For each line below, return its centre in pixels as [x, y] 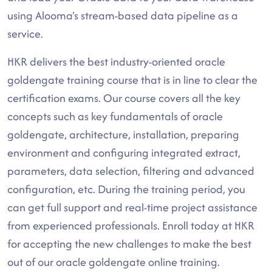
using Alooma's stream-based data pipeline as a [123, 15]
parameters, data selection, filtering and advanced [131, 171]
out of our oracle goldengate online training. [114, 262]
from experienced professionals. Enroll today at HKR [131, 226]
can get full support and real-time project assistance [132, 207]
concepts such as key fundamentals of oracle [115, 116]
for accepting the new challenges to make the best [129, 244]
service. [25, 34]
